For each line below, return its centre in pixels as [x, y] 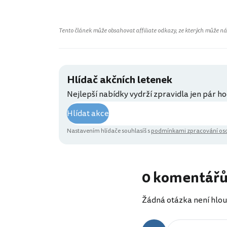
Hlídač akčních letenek [120, 80]
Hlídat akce [88, 114]
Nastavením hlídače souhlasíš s [109, 131]
